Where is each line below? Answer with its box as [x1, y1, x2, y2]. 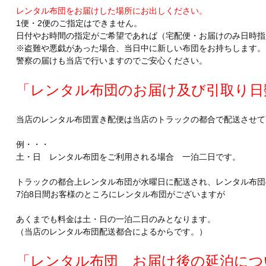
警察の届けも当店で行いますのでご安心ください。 [15, 56, 207, 66]
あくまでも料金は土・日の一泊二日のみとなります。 [15, 214, 216, 224]
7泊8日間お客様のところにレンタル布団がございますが [15, 189, 225, 199]
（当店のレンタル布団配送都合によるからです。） [15, 227, 207, 237]
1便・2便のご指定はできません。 [15, 18, 142, 28]
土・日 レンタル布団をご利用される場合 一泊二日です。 [15, 152, 240, 162]
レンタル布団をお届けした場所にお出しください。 [15, 6, 207, 16]
